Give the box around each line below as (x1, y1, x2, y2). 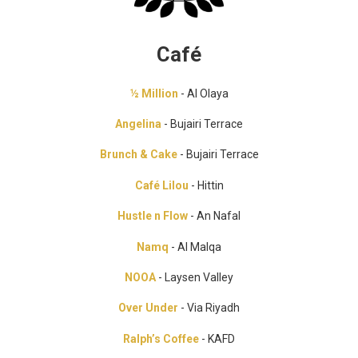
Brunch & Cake (99, 148, 177, 161)
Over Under (118, 301, 178, 315)
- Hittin (190, 178, 224, 192)
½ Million (129, 86, 178, 100)
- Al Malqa (169, 240, 221, 253)
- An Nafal (188, 209, 241, 223)
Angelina (115, 117, 164, 130)
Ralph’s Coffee (123, 332, 199, 345)
